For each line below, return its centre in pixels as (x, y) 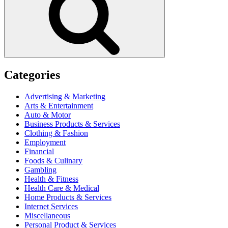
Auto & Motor (48, 115)
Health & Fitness (51, 179)
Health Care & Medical (62, 188)
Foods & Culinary (53, 160)
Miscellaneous (47, 215)
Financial (39, 151)
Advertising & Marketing (65, 96)
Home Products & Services (68, 197)
